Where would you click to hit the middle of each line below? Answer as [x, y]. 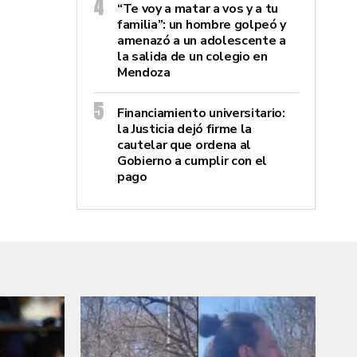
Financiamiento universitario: [201, 113]
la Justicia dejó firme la [184, 129]
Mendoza [144, 72]
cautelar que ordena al [184, 145]
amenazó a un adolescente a [202, 40]
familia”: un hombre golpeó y [202, 24]
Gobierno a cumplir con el [192, 161]
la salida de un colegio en [192, 56]
